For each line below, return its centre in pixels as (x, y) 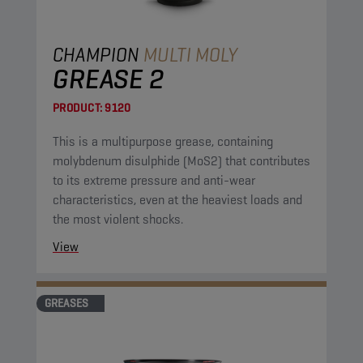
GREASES (66, 303)
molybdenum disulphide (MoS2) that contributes (181, 161)
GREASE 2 (109, 79)
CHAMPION (98, 55)
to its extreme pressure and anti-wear (154, 180)
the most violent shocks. (118, 219)
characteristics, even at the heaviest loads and (177, 200)
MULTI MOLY (191, 55)
